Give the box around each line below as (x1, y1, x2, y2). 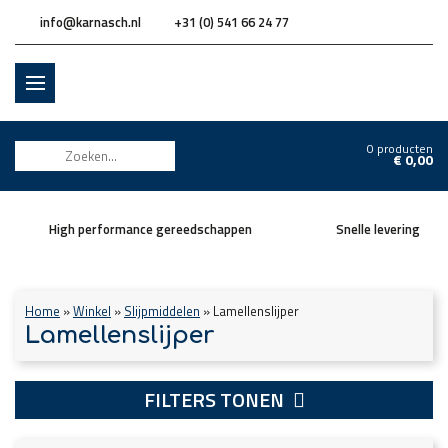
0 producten (367, 139, 433, 158)
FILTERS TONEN (143, 384, 288, 415)
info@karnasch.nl (40, 12, 141, 32)
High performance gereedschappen (49, 219, 252, 239)
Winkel (73, 301, 111, 321)
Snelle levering (336, 219, 420, 239)
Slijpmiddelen (124, 301, 200, 321)
